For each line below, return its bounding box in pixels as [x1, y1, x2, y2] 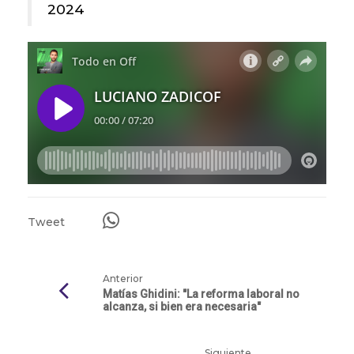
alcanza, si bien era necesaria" [103, 300, 261, 314]
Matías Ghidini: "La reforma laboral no [103, 288, 299, 301]
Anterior [103, 273, 143, 285]
